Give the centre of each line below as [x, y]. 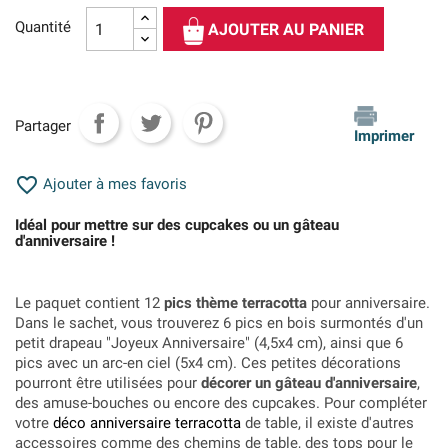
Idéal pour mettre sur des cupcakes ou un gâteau [177, 225]
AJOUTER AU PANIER [286, 30]
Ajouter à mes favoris [113, 183]
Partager [43, 125]
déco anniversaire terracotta [147, 423]
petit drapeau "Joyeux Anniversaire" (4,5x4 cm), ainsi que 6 [209, 343]
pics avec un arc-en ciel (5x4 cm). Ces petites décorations [208, 363]
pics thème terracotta [235, 303]
